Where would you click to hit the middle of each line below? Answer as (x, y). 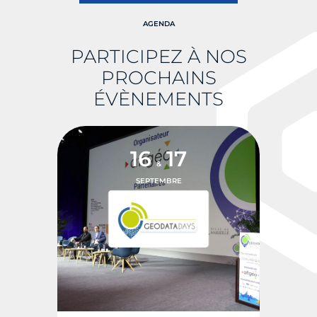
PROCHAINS (158, 77)
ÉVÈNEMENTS (158, 99)
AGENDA (158, 23)
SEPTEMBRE (158, 180)
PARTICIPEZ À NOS (158, 56)
